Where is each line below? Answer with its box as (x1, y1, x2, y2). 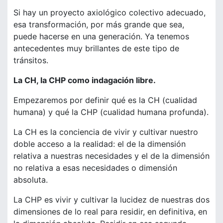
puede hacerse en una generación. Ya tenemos (13, 31, 189, 42)
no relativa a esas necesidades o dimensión (13, 163, 177, 173)
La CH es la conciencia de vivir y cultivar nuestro (13, 127, 198, 137)
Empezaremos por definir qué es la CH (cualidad (13, 95, 197, 106)
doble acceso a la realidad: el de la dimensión (13, 139, 186, 149)
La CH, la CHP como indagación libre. (13, 75, 156, 86)
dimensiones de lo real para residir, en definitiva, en (13, 207, 207, 217)
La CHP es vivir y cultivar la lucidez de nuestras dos (13, 195, 210, 205)
